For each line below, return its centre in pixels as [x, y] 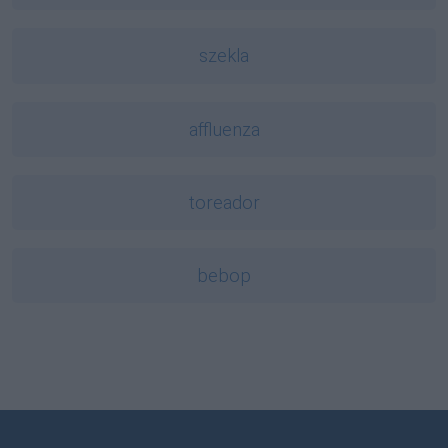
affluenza [224, 129]
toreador [224, 202]
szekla [224, 56]
